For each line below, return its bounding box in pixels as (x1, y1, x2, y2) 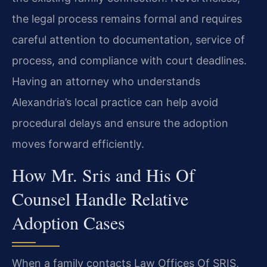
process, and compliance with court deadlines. (12, 54, 247, 67)
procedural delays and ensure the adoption (12, 116, 228, 129)
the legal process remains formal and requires (12, 12, 242, 25)
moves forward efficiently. (12, 137, 144, 150)
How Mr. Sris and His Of (12, 163, 195, 187)
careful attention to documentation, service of (12, 33, 245, 46)
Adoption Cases (12, 210, 125, 235)
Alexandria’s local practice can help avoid (12, 95, 218, 108)
